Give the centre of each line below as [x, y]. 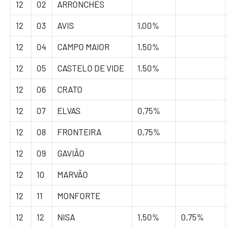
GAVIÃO [71, 153]
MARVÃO [73, 175]
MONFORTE [79, 196]
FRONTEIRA [80, 132]
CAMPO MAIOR [84, 47]
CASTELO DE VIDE [91, 68]
